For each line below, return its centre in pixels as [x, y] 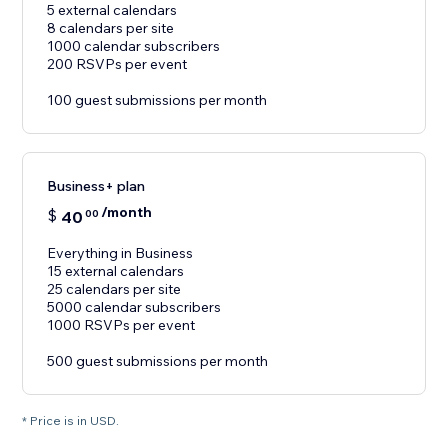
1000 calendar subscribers [134, 46]
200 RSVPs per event [117, 64]
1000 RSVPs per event [121, 325]
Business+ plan [96, 186]
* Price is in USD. [71, 421]
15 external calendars [116, 271]
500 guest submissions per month [158, 361]
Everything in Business [120, 253]
